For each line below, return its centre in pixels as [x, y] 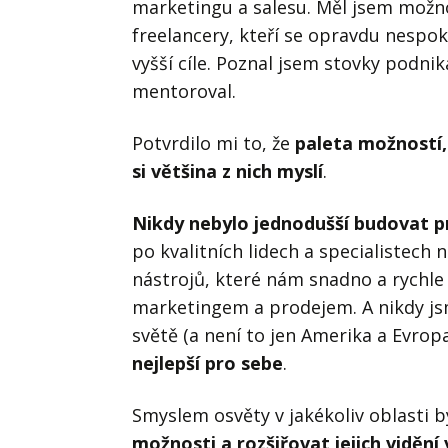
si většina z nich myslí [227, 170]
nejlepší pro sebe [207, 362]
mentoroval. [184, 90]
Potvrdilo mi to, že [213, 142]
